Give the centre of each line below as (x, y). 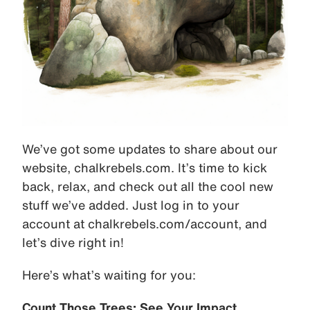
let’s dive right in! (73, 243)
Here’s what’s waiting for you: (109, 275)
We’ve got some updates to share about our (150, 149)
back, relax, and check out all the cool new (148, 186)
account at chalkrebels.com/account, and (145, 224)
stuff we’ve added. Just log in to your (131, 205)
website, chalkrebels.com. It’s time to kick (145, 168)
